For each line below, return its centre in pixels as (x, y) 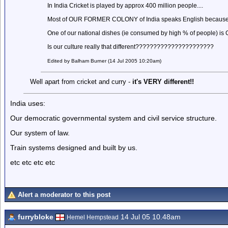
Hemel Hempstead (93, 217)
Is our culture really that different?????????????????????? (131, 47)
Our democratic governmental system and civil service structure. (113, 118)
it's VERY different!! (163, 82)
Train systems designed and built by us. (74, 148)
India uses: (28, 103)
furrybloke (36, 217)
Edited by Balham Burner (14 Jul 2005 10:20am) (105, 61)
